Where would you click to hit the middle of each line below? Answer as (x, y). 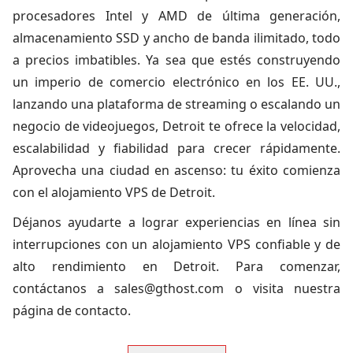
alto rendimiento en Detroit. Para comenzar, (176, 266)
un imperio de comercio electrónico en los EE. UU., (176, 82)
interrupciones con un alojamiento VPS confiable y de (176, 244)
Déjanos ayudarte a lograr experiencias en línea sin (176, 222)
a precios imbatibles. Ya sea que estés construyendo (176, 60)
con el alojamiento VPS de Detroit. (114, 192)
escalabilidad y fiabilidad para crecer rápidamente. (176, 148)
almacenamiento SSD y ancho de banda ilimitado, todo (176, 38)
